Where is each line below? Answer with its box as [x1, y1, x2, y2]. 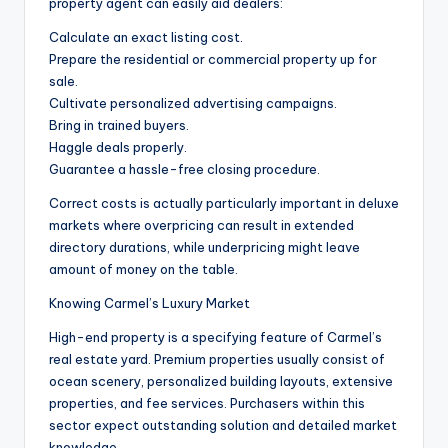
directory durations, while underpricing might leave [49, 239, 360, 256]
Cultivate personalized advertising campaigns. [49, 95, 337, 112]
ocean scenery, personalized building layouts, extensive [49, 373, 393, 390]
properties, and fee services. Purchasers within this [49, 395, 365, 412]
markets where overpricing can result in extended [49, 217, 354, 234]
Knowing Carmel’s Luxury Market [49, 295, 250, 312]
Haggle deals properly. [49, 139, 187, 156]
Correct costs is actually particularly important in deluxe [49, 195, 399, 212]
